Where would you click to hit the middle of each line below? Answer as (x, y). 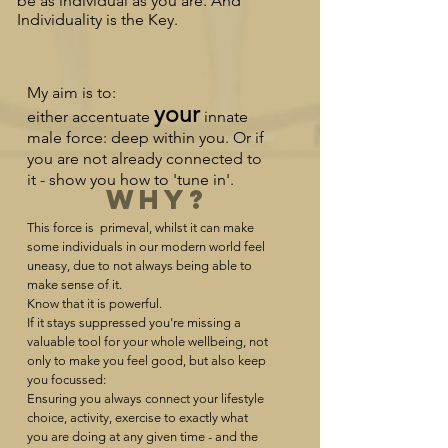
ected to (232, 158)
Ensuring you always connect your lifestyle (145, 398)
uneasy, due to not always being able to (139, 265)
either (49, 116)
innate (224, 116)
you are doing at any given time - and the (142, 436)
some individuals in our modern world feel (146, 246)
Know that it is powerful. (94, 303)
